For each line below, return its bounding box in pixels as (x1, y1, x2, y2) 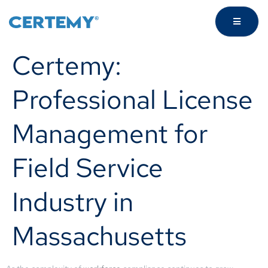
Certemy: (12, 48, 121, 83)
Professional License (12, 82, 253, 117)
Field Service (12, 150, 163, 185)
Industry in (12, 184, 133, 219)
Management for (12, 116, 208, 151)
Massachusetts (12, 218, 187, 253)
